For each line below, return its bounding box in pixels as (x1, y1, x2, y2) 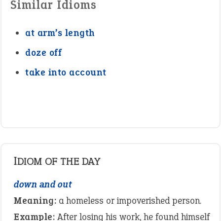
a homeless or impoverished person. (56, 194, 201, 207)
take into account (25, 66, 107, 78)
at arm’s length (25, 27, 95, 39)
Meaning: (14, 194, 56, 207)
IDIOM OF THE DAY (17, 154, 100, 168)
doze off (25, 46, 62, 59)
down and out (14, 178, 72, 190)
